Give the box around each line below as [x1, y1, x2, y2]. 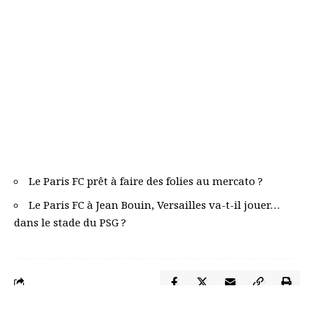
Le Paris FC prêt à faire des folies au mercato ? [29, 174, 263, 189]
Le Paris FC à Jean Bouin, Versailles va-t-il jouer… [29, 197, 280, 212]
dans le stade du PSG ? [14, 214, 126, 229]
